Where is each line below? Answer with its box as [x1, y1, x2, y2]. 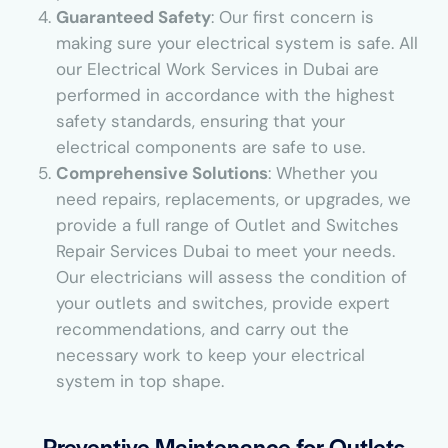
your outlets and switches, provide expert [55, 291, 390, 314]
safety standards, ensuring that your [55, 109, 345, 132]
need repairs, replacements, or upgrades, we [55, 187, 411, 210]
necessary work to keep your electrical [55, 343, 365, 366]
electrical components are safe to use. [55, 135, 365, 158]
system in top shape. [55, 369, 224, 392]
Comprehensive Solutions [55, 161, 268, 184]
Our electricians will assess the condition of [55, 265, 407, 288]
